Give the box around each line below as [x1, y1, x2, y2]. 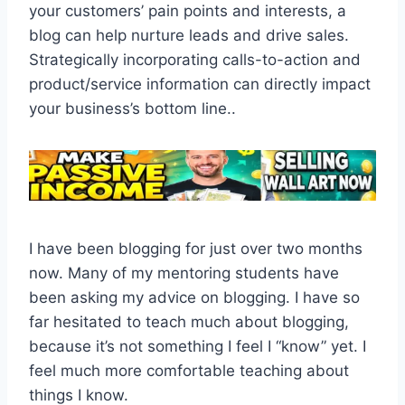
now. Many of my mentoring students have [29, 263, 339, 282]
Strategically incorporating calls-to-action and [29, 50, 361, 69]
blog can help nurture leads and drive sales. [29, 25, 349, 44]
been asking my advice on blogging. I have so [29, 287, 360, 306]
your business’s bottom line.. [29, 99, 236, 118]
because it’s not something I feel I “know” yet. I [29, 336, 366, 355]
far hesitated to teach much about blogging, [29, 312, 349, 331]
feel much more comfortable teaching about [29, 361, 349, 380]
